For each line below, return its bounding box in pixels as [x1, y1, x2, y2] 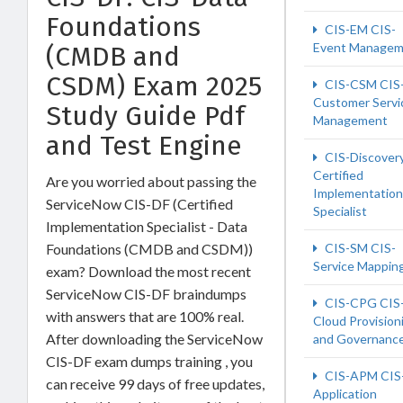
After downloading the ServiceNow [46, 329, 263, 347]
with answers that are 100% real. [46, 307, 244, 325]
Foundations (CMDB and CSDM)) [46, 239, 253, 257]
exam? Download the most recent [46, 262, 251, 280]
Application [313, 386, 377, 401]
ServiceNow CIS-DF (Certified [46, 194, 233, 212]
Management [313, 112, 388, 128]
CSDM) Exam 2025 [46, 69, 262, 103]
